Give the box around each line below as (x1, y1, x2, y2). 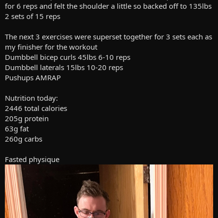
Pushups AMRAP (5, 72, 61, 82)
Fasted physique (5, 154, 59, 164)
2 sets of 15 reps (5, 11, 60, 21)
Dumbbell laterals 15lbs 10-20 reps (5, 62, 123, 72)
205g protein (5, 113, 49, 123)
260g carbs (5, 133, 42, 144)
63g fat (5, 123, 29, 133)
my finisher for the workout (5, 41, 97, 52)
